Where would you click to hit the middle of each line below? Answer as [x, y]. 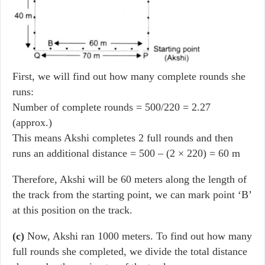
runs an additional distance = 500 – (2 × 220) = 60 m [126, 153]
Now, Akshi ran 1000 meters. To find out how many [140, 236]
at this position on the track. [72, 210]
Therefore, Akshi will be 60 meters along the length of [130, 179]
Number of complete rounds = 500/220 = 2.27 [112, 107]
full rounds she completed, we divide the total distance [130, 251]
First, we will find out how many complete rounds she [129, 76]
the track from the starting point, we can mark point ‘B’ [132, 195]
